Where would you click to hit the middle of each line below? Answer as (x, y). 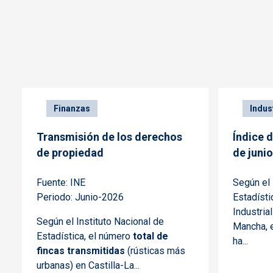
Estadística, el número (85, 236)
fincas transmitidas (81, 251)
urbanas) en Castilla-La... (88, 266)
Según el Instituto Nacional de (100, 222)
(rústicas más (155, 251)
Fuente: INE (61, 183)
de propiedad (70, 153)
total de (151, 236)
